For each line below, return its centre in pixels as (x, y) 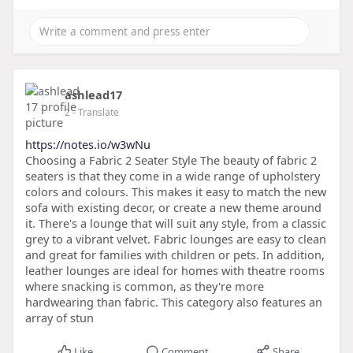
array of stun (59, 318)
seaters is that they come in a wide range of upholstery (172, 176)
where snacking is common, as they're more (144, 286)
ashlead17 (93, 95)
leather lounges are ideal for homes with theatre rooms (175, 271)
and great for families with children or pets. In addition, (175, 255)
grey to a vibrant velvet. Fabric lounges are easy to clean (175, 239)
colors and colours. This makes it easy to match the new (175, 192)
